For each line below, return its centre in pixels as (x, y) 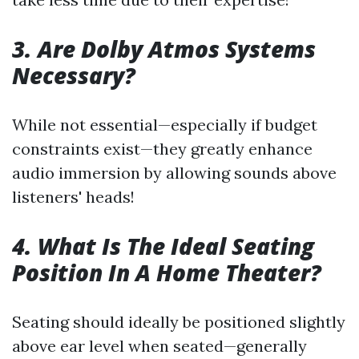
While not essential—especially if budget (165, 125)
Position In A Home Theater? (167, 272)
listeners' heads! (73, 197)
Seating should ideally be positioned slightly (179, 322)
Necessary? (74, 75)
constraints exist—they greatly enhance (162, 149)
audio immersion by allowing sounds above (174, 173)
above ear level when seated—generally (159, 346)
